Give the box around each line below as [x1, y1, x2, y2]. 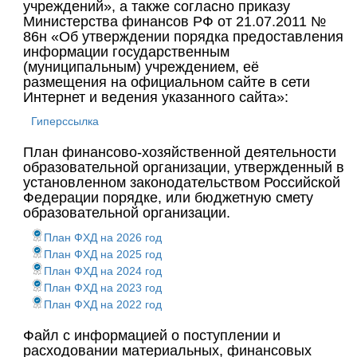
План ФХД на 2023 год [44, 281, 162, 294]
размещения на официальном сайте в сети [23, 74, 310, 90]
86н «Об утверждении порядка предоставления [23, 29, 343, 45]
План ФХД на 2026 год [44, 231, 162, 244]
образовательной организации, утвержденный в [23, 159, 344, 175]
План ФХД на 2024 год [44, 265, 162, 277]
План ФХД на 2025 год [44, 248, 162, 261]
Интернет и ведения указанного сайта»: [23, 89, 288, 105]
